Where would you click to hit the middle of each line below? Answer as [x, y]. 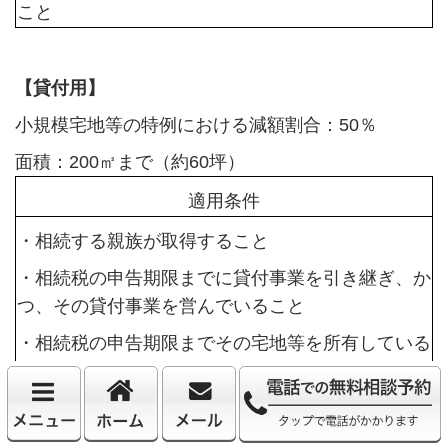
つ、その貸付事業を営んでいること [160, 306]
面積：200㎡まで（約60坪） [129, 162]
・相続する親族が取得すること [142, 241]
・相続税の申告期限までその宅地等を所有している [223, 343]
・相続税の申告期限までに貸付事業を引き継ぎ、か [223, 278]
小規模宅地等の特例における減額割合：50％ [195, 125]
